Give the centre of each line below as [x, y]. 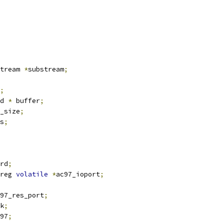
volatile [32, 174]
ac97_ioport [78, 174]
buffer [26, 101]
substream [46, 69]
